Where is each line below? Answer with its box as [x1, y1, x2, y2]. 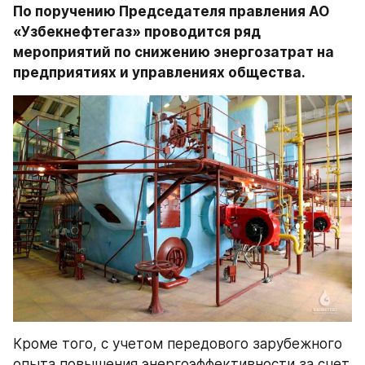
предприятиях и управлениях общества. [13, 64, 306, 81]
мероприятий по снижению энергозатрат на [13, 44, 334, 60]
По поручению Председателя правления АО [13, 3, 329, 20]
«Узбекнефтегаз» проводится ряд [13, 24, 261, 40]
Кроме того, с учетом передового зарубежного [13, 335, 342, 352]
